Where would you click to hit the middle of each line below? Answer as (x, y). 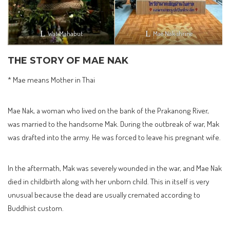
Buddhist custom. (36, 208)
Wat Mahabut (65, 33)
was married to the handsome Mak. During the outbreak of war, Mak (113, 124)
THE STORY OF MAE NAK (68, 60)
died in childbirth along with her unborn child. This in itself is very (108, 181)
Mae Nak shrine (172, 33)
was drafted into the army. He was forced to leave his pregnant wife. (114, 137)
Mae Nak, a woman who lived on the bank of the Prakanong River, (108, 111)
